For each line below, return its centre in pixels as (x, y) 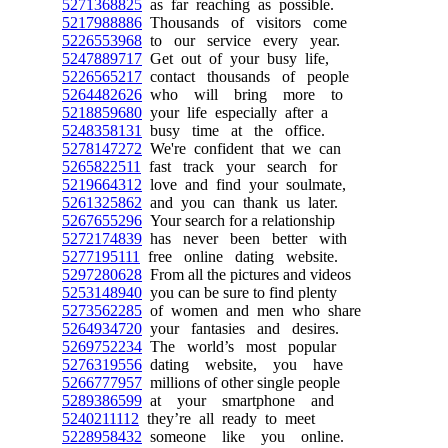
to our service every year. (241, 40)
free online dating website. (239, 256)
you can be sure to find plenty (239, 292)
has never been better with (244, 238)
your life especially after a (235, 112)
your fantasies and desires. (240, 328)
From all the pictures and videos (246, 274)
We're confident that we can (241, 148)
